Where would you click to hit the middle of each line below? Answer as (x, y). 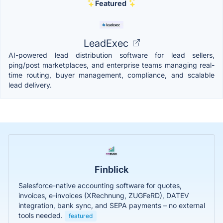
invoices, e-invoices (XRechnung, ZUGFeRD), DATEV (104, 195)
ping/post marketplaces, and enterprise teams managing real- (111, 65)
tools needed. (42, 215)
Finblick (111, 169)
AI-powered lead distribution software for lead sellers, (111, 55)
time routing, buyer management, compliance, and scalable (111, 75)
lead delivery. (30, 85)
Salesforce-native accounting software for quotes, (100, 185)
